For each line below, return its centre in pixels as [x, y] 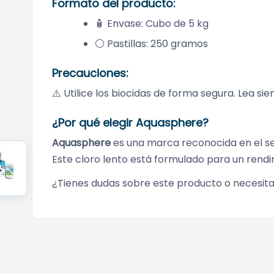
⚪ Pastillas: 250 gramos [151, 44]
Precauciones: [90, 73]
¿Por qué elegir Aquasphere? [130, 123]
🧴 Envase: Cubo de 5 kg [152, 24]
